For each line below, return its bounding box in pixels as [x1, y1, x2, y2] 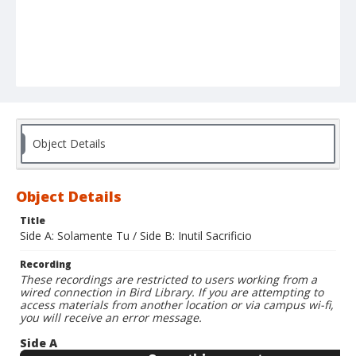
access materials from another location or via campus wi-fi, [20, 297, 334, 313]
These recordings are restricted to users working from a [20, 272, 317, 288]
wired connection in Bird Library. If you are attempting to [20, 284, 323, 300]
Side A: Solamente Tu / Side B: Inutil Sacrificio [20, 228, 252, 244]
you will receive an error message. [20, 310, 202, 326]
